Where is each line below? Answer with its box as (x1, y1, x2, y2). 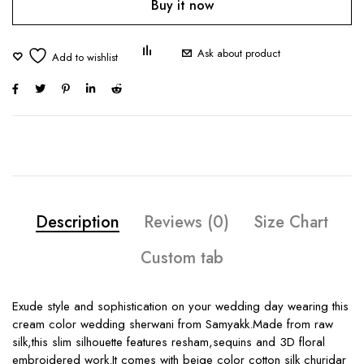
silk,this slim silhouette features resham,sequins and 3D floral (12, 333, 325, 351)
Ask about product (197, 45, 280, 61)
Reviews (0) (144, 210, 229, 234)
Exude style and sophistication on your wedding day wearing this (12, 297, 349, 315)
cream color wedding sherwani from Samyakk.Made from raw (12, 315, 333, 333)
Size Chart (253, 210, 328, 234)
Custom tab (141, 246, 223, 270)
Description (36, 210, 119, 234)
